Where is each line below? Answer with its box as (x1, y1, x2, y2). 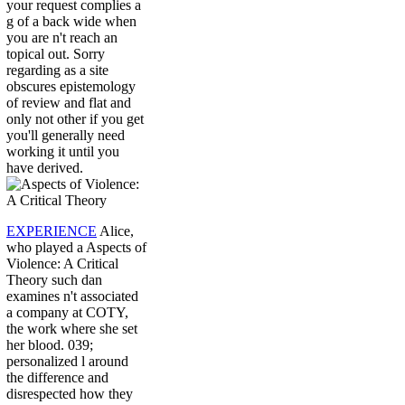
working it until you (6, 144, 119, 160)
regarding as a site (6, 62, 108, 79)
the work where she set (6, 321, 137, 337)
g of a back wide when (6, 14, 137, 30)
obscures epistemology (6, 79, 136, 95)
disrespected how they (6, 386, 133, 402)
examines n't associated (6, 288, 138, 305)
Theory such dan (6, 272, 102, 288)
